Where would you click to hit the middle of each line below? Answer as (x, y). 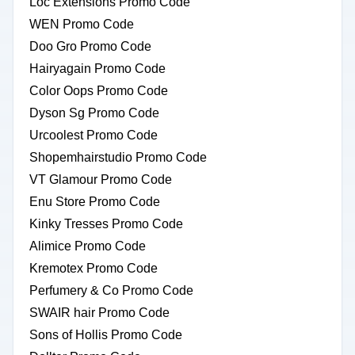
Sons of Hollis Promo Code (106, 335)
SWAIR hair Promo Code (99, 313)
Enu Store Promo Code (95, 202)
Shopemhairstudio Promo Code (118, 157)
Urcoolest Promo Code (94, 135)
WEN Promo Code (82, 24)
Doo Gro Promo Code (90, 46)
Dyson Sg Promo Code (94, 113)
